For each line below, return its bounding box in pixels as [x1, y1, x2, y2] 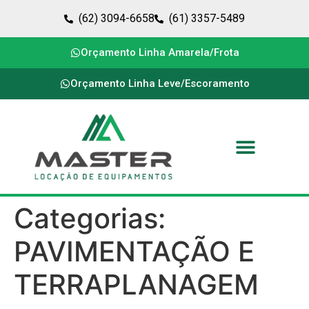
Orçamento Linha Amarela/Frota [80, 46, 239, 59]
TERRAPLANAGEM [14, 268, 259, 302]
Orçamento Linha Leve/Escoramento [70, 77, 250, 90]
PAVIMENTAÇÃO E [14, 235, 255, 269]
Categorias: [14, 201, 166, 236]
